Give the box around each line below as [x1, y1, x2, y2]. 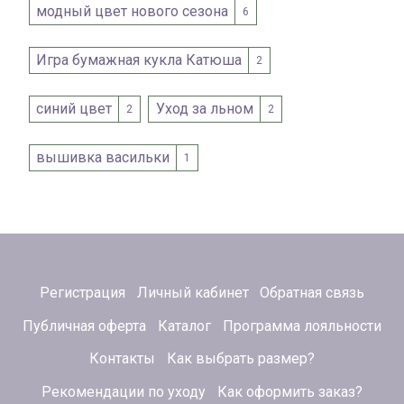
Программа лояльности [222, 317, 381, 335]
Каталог [158, 317, 211, 335]
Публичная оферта [23, 317, 147, 335]
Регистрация [39, 283, 125, 301]
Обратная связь [260, 283, 365, 301]
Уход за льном [155, 100, 253, 118]
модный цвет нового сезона [36, 3, 229, 21]
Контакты [89, 350, 156, 368]
